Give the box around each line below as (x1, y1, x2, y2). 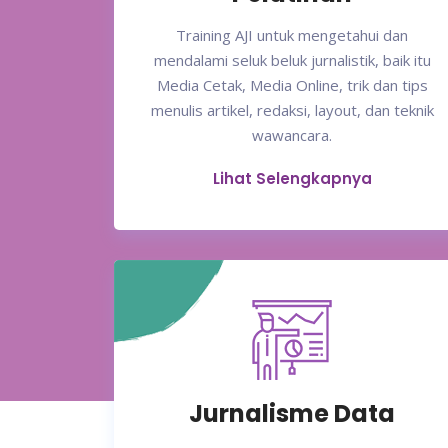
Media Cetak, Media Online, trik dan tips (156, 75, 428, 96)
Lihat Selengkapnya (212, 168, 372, 190)
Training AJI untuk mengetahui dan (176, 25, 408, 46)
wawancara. (252, 125, 332, 146)
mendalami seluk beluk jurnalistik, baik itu (153, 50, 431, 71)
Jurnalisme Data (189, 397, 395, 431)
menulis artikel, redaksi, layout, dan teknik (150, 100, 434, 121)
